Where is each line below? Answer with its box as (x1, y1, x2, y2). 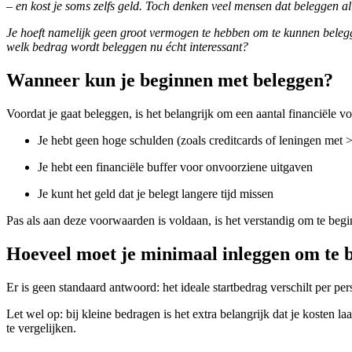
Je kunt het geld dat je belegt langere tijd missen (38, 186, 273, 200)
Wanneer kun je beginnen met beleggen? (6, 69, 333, 90)
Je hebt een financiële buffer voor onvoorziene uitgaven (38, 159, 313, 174)
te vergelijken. (6, 321, 76, 335)
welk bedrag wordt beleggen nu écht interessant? (6, 39, 248, 53)
